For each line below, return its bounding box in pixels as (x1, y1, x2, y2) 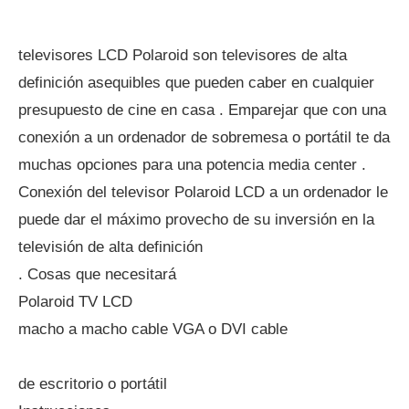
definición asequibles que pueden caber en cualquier (18, 74, 374, 91)
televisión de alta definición (18, 238, 203, 256)
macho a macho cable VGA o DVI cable (18, 320, 288, 338)
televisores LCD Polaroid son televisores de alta (18, 47, 347, 64)
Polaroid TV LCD (18, 293, 132, 310)
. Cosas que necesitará (18, 266, 176, 283)
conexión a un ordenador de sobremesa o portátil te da (18, 129, 390, 146)
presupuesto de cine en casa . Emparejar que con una (18, 101, 386, 119)
